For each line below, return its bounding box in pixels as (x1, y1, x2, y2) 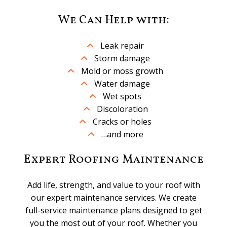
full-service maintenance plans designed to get (25, 204, 202, 216)
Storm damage (94, 52, 150, 64)
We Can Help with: (58, 12, 169, 28)
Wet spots (103, 90, 141, 102)
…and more (101, 128, 143, 140)
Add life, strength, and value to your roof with (27, 179, 200, 191)
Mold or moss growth (81, 65, 163, 77)
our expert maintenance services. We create (30, 192, 197, 203)
